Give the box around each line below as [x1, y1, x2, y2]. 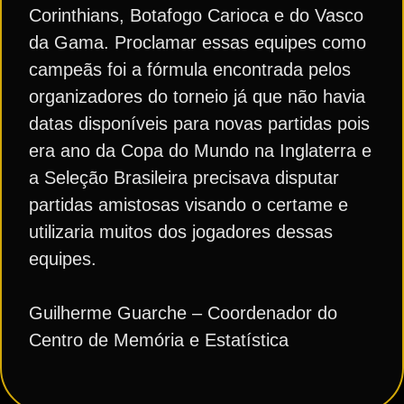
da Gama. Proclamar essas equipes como [29, 32, 366, 52]
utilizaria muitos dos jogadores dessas [29, 222, 333, 242]
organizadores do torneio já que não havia [29, 87, 365, 106]
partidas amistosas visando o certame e [29, 195, 348, 215]
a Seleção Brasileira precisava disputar [29, 168, 339, 188]
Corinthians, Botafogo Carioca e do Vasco [29, 5, 363, 25]
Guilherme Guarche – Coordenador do [29, 303, 337, 323]
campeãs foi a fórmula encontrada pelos [29, 60, 351, 79]
